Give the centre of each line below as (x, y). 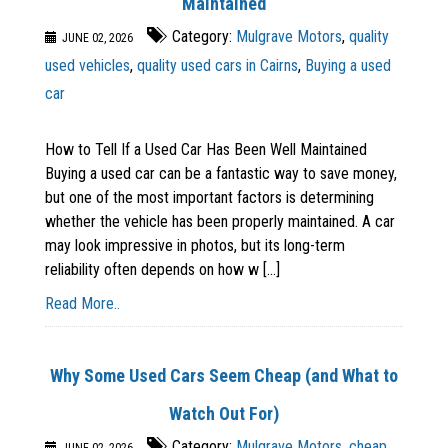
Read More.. (82, 304)
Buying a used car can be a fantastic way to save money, (221, 174)
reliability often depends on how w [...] (162, 270)
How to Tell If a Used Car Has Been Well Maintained (206, 150)
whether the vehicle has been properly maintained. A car (220, 222)
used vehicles (87, 66)
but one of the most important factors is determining (209, 198)
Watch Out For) (224, 414)
